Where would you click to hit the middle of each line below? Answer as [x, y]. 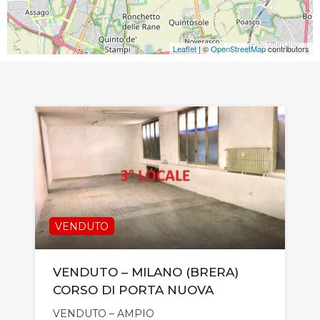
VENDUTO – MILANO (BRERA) [146, 272]
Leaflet [185, 48]
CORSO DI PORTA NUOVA [133, 290]
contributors [287, 48]
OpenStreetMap [238, 48]
